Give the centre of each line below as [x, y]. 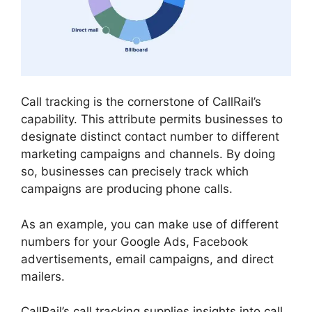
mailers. [43, 276]
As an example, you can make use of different [150, 224]
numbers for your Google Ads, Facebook [134, 241]
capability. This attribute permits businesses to [152, 119]
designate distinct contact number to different [150, 137]
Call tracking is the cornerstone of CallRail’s [141, 102]
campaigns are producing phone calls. [127, 189]
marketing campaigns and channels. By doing [148, 154]
